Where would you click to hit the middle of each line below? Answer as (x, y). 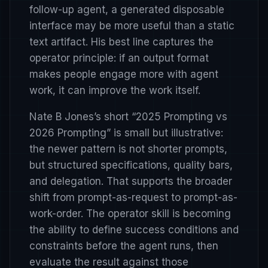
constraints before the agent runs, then (124, 246)
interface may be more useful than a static (132, 26)
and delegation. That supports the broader (131, 182)
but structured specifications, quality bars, (131, 165)
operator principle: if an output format (119, 58)
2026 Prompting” (70, 133)
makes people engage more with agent (124, 74)
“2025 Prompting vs (179, 117)
